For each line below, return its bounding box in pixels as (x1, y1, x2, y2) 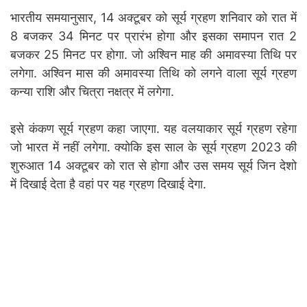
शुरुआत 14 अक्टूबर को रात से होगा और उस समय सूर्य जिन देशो (10, 158, 297, 173)
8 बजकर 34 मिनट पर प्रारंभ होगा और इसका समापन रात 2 (10, 28, 297, 43)
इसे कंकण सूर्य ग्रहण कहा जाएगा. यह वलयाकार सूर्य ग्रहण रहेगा (10, 121, 297, 136)
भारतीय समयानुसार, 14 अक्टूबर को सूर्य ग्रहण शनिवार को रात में (10, 10, 297, 25)
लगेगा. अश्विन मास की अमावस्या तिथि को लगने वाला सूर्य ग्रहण (10, 65, 297, 80)
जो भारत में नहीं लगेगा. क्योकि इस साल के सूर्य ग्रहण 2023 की (10, 139, 297, 154)
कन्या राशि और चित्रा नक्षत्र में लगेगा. (10, 84, 174, 99)
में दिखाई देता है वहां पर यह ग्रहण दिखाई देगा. (10, 176, 206, 191)
